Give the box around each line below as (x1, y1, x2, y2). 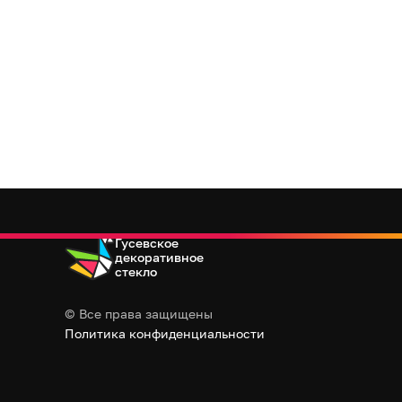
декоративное (115, 249, 204, 265)
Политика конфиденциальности (65, 326, 265, 342)
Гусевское (115, 234, 179, 250)
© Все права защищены (65, 306, 213, 322)
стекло (115, 263, 157, 279)
